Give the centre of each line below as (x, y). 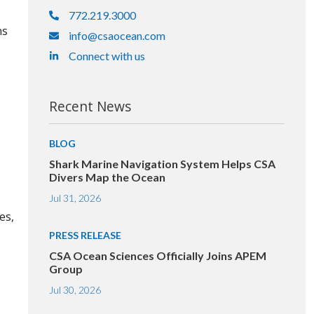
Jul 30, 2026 (75, 290)
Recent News (90, 106)
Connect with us (107, 56)
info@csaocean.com (117, 35)
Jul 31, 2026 (75, 198)
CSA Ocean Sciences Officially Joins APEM (158, 255)
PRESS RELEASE (85, 235)
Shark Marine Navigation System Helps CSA (162, 164)
